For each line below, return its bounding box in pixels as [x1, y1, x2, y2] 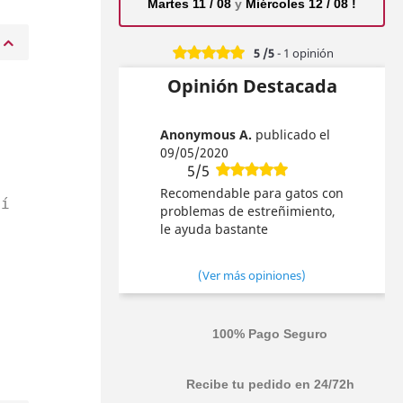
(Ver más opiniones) [198, 266, 306, 283]
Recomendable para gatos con [159, 184, 344, 201]
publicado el [255, 125, 330, 143]
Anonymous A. [159, 125, 255, 143]
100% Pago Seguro [212, 326, 327, 341]
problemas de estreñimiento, [159, 201, 336, 219]
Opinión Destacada [166, 73, 337, 98]
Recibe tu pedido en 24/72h [185, 376, 354, 391]
